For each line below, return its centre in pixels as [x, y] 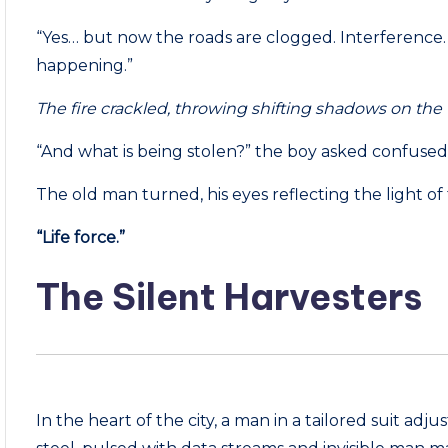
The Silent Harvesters [229, 297]
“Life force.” [81, 237]
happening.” [85, 65]
